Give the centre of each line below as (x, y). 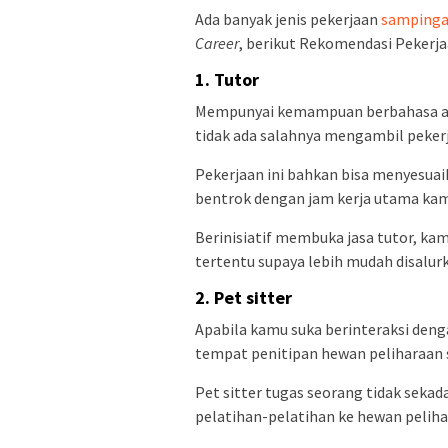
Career (217, 43)
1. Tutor (227, 80)
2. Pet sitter (243, 298)
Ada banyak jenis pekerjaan (286, 19)
